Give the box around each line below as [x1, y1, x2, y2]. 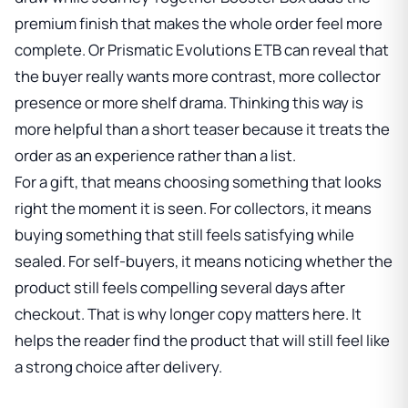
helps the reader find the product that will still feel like [15, 330, 390, 352]
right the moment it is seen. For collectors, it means [15, 198, 372, 219]
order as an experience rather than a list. [15, 145, 296, 167]
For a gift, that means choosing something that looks [15, 171, 382, 193]
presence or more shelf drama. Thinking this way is [15, 92, 363, 114]
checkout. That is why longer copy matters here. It [15, 303, 362, 325]
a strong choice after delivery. [15, 356, 222, 378]
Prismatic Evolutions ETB [107, 39, 281, 61]
